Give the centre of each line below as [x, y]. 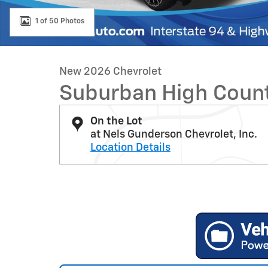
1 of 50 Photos [60, 21]
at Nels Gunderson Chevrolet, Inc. [174, 135]
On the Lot [116, 121]
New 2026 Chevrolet [110, 72]
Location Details [130, 148]
